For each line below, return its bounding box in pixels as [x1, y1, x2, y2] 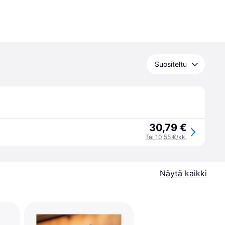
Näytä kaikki [160, 168, 207, 178]
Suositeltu [155, 60, 187, 68]
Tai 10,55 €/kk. [145, 133, 187, 141]
